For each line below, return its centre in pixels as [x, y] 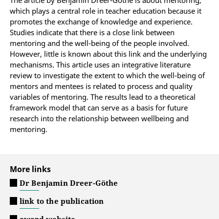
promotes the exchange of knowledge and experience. [101, 22]
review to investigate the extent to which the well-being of [107, 75]
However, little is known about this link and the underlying [108, 54]
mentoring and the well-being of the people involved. [99, 43]
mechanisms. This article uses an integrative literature [100, 65]
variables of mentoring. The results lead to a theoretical [103, 97]
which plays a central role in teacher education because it [106, 11]
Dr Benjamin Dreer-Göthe [69, 183]
